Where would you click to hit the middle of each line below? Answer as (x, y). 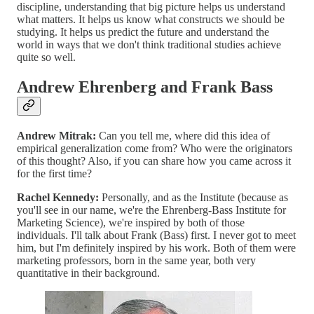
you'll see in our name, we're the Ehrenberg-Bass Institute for (151, 210)
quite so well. (46, 57)
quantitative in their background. (88, 273)
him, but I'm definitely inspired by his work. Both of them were (156, 248)
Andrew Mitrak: (56, 136)
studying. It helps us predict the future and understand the (143, 32)
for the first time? (54, 174)
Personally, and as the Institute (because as (195, 198)
